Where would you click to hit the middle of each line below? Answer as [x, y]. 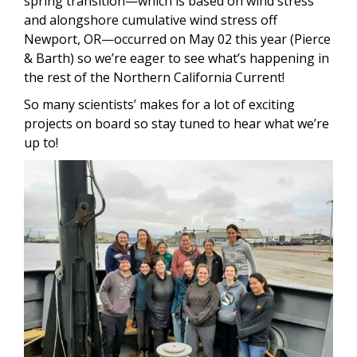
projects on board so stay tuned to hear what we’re [177, 124]
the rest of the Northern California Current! [154, 78]
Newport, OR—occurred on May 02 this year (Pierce [177, 39]
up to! [43, 143]
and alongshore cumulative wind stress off [151, 20]
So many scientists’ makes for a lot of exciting [159, 105]
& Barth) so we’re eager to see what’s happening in [177, 59]
